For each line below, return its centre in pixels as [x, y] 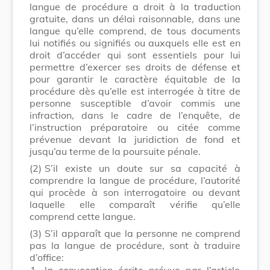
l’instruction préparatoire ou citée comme [135, 127]
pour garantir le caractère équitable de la [135, 79]
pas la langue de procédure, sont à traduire [135, 245]
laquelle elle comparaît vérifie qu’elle [135, 204]
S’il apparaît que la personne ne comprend [143, 233]
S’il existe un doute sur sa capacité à [143, 168]
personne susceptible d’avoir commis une [135, 103]
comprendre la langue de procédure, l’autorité [135, 180]
